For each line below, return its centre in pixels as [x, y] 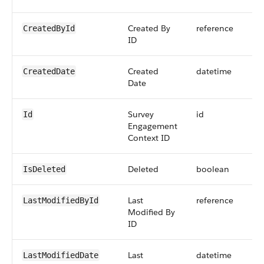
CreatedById [49, 28]
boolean [213, 169]
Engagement [153, 126]
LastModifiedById [61, 200]
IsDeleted [44, 169]
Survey [141, 114]
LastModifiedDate [61, 255]
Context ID [149, 138]
